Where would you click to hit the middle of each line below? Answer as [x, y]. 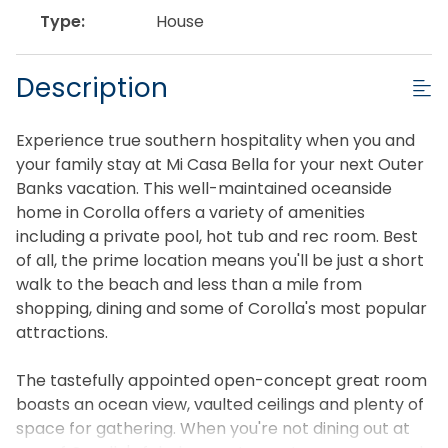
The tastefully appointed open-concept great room [221, 380]
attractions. [62, 332]
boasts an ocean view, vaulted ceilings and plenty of [220, 404]
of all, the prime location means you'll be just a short [220, 260]
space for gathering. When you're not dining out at [213, 428]
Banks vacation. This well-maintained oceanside [204, 188]
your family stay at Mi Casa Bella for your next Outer [220, 164]
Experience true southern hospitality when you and [215, 140]
